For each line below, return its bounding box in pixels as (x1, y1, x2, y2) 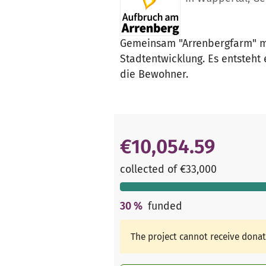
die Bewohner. (120, 68, 188, 81)
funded (147, 199, 182, 213)
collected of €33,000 (120, 162, 217, 176)
